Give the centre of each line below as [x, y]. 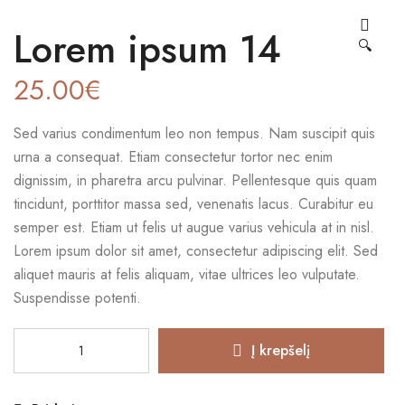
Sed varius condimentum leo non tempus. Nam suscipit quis [194, 134]
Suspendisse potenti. [77, 298]
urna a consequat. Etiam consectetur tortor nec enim [173, 157]
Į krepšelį [281, 351]
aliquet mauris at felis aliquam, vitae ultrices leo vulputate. [187, 275]
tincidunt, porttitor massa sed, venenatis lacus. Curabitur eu [193, 204]
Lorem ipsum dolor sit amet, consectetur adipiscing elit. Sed [196, 251]
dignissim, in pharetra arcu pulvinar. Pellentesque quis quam [195, 181]
